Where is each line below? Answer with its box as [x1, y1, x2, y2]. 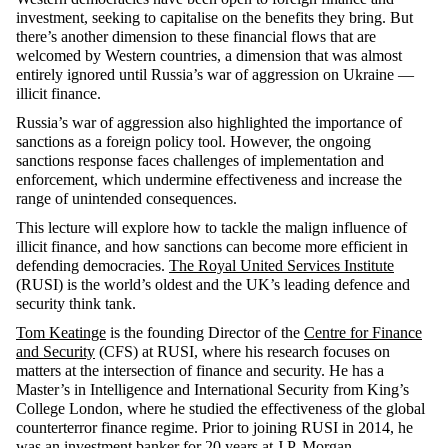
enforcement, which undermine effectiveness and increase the [16, 170, 402, 188]
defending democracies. [16, 256, 169, 274]
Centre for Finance [304, 323, 422, 341]
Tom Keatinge [16, 323, 106, 341]
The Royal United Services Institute [169, 256, 394, 274]
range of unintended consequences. [16, 189, 237, 207]
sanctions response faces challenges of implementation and [16, 151, 384, 169]
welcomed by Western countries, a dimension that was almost [16, 46, 402, 64]
